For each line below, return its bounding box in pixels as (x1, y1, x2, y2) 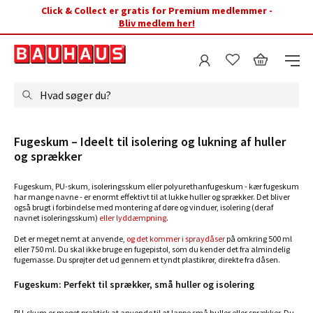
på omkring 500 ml (225, 233, 292, 244)
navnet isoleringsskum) (14, 212, 99, 223)
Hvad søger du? (40, 88, 111, 102)
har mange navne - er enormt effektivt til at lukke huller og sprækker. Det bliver (14, 191, 290, 202)
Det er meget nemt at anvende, (14, 233, 126, 244)
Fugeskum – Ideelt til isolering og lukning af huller (14, 133, 286, 150)
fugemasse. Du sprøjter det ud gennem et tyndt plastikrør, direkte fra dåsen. (14, 254, 282, 265)
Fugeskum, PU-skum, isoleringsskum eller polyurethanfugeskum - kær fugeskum (14, 181, 299, 191)
